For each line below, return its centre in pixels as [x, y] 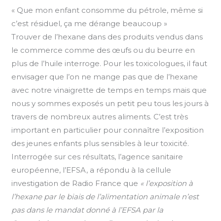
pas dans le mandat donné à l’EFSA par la [88, 210]
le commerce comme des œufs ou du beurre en [103, 50]
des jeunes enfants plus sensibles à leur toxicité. [100, 143]
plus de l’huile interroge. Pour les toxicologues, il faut [110, 63]
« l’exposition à [167, 183]
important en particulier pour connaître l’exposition [108, 130]
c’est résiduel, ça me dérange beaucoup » [90, 23]
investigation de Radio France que [76, 183]
